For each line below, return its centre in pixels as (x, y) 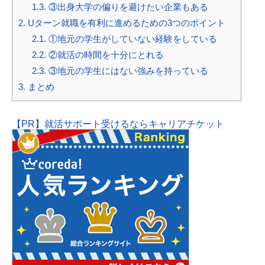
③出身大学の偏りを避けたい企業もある (127, 7)
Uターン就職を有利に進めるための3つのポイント (125, 23)
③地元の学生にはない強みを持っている (127, 71)
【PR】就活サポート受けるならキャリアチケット (118, 124)
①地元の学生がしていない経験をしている (131, 39)
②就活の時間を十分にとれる (105, 55)
